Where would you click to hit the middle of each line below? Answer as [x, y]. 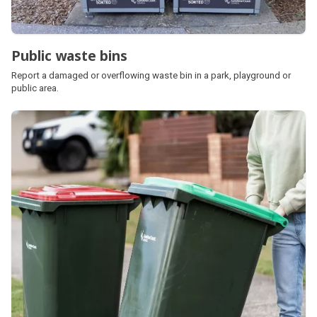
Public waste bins [69, 55]
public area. [35, 88]
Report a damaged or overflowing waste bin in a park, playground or [151, 75]
